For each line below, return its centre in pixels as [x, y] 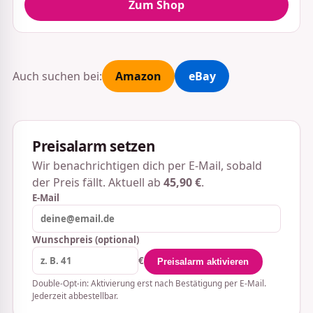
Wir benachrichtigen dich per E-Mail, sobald [147, 166]
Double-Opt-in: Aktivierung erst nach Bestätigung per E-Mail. [149, 283]
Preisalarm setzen [93, 146]
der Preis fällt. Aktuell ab [97, 183]
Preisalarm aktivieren [203, 261]
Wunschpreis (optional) [85, 240]
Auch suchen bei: [57, 76]
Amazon [138, 76]
